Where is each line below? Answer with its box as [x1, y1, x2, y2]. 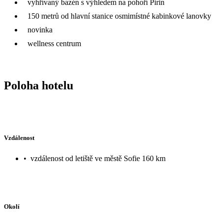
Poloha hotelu [4, 79, 73, 92]
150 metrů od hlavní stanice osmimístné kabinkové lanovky [27, 11, 211, 20]
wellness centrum [27, 39, 81, 48]
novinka [27, 25, 53, 34]
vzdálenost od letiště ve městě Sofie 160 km [30, 154, 165, 163]
